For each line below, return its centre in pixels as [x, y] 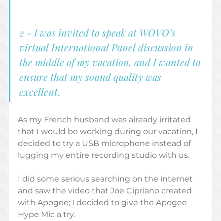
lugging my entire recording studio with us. [104, 155]
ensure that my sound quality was [91, 76]
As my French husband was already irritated [105, 119]
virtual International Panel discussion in [107, 47]
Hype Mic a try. [47, 214]
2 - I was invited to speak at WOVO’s [98, 32]
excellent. [41, 91]
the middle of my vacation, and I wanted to [111, 62]
